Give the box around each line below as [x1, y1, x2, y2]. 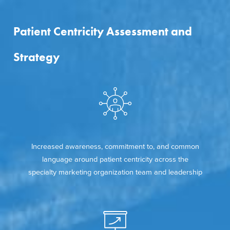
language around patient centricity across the [42, 155, 188, 164]
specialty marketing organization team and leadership [28, 168, 202, 177]
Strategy [13, 49, 60, 65]
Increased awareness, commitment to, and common [31, 142, 199, 151]
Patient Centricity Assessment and [13, 24, 192, 39]
